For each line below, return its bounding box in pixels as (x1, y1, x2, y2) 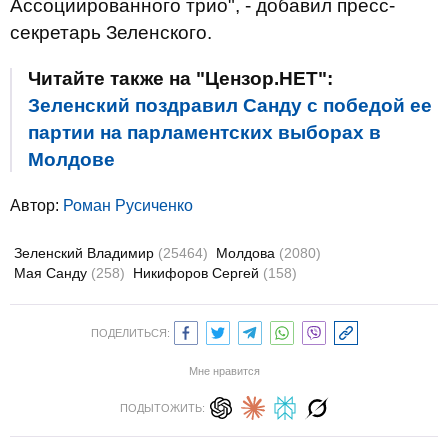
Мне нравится (188, 365, 260, 377)
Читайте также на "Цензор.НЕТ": (28, 68, 333, 89)
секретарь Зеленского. (10, 22, 212, 43)
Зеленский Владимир (14, 245, 158, 261)
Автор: (10, 197, 63, 214)
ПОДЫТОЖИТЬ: (119, 402, 205, 414)
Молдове (28, 149, 115, 170)
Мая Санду (14, 265, 91, 281)
